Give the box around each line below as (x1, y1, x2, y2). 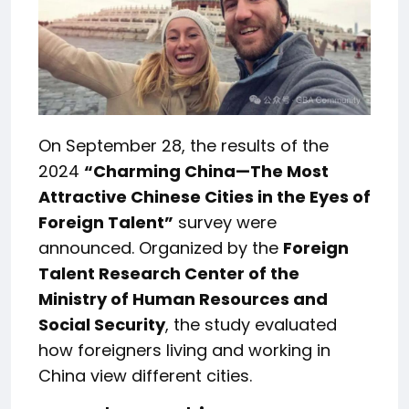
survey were (173, 210, 277, 234)
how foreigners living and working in (38, 338, 330, 362)
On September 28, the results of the (38, 133, 329, 157)
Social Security (38, 312, 165, 336)
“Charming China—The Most (84, 159, 329, 183)
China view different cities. (38, 363, 252, 387)
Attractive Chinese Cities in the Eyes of (38, 184, 371, 208)
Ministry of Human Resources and (38, 287, 328, 310)
